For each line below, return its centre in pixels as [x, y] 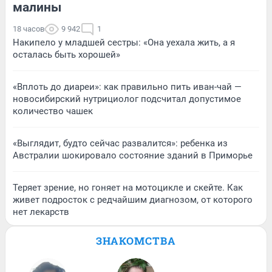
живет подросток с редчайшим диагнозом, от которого [133, 199]
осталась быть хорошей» [66, 54]
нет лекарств [41, 212]
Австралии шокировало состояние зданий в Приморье [133, 155]
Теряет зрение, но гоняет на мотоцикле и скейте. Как [128, 187]
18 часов [29, 29]
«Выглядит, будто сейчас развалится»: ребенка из [120, 143]
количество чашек [53, 111]
